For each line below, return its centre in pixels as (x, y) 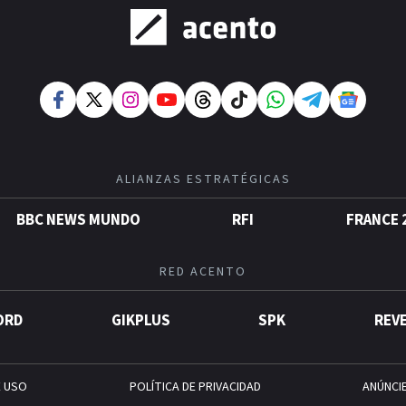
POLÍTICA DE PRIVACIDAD (195, 387)
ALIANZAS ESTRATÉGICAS (203, 179)
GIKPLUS (140, 321)
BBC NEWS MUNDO (78, 220)
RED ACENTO (203, 272)
